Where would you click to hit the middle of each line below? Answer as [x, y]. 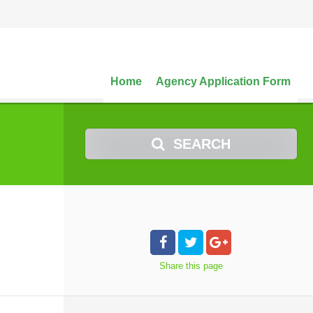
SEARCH [202, 144]
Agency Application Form [223, 81]
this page [204, 266]
